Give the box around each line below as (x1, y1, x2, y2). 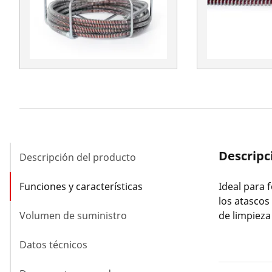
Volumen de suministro (19, 209, 127, 223)
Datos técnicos (19, 238, 87, 252)
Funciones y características (19, 180, 143, 194)
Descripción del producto (19, 151, 136, 165)
